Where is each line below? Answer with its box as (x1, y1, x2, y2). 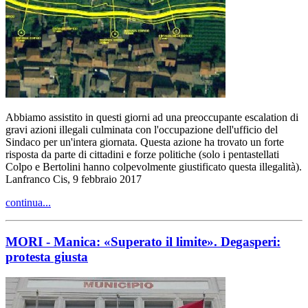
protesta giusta (5, 249, 88, 264)
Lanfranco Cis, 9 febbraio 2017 (5, 173, 142, 185)
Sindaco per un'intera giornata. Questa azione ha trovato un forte (5, 135, 284, 148)
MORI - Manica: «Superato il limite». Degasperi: (5, 234, 280, 249)
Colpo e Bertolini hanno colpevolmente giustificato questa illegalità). (5, 160, 302, 173)
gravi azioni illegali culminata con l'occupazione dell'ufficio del (5, 123, 278, 135)
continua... (5, 196, 51, 208)
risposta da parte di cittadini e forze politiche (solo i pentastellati (5, 148, 279, 160)
